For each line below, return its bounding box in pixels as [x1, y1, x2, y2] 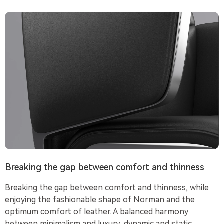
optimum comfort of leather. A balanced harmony [5, 207, 189, 217]
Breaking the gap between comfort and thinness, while [5, 183, 209, 193]
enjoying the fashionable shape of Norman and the [5, 195, 195, 205]
